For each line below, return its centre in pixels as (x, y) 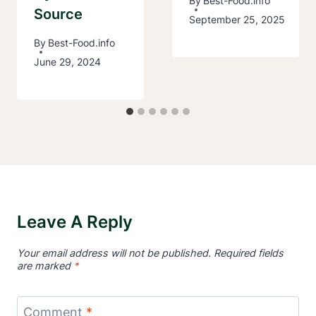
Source (58, 14)
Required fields (249, 253)
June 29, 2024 (67, 62)
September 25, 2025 (237, 20)
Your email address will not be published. (114, 253)
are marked (45, 265)
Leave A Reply (75, 222)
